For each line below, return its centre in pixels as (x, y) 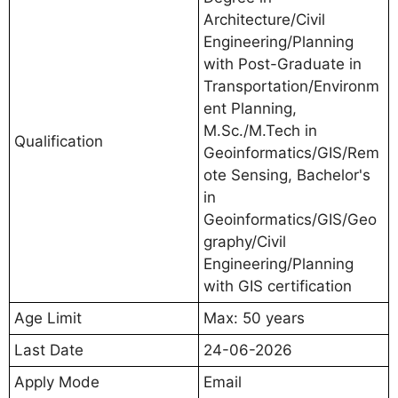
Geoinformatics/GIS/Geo (290, 219)
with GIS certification (278, 286)
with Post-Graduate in (283, 64)
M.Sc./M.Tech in (260, 130)
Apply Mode (57, 382)
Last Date (49, 350)
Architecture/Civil (264, 19)
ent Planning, (250, 108)
